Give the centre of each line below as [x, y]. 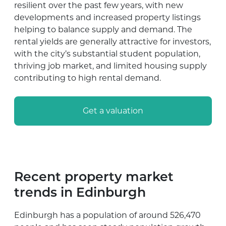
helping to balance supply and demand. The [103, 30]
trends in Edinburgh [80, 194]
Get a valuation [113, 111]
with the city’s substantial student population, [107, 54]
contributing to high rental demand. [88, 78]
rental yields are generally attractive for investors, [112, 42]
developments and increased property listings [107, 18]
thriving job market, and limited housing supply [110, 66]
